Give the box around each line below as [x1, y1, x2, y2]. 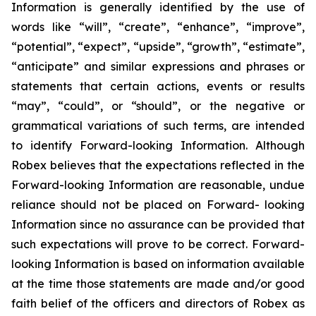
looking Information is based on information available [11, 257, 305, 272]
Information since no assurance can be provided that [11, 217, 305, 232]
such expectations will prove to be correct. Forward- [11, 237, 305, 252]
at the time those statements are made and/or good [11, 276, 305, 291]
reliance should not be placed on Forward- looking [11, 197, 305, 212]
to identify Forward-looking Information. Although [11, 138, 305, 153]
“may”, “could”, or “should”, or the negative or [11, 99, 305, 114]
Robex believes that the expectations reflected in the [11, 158, 305, 173]
